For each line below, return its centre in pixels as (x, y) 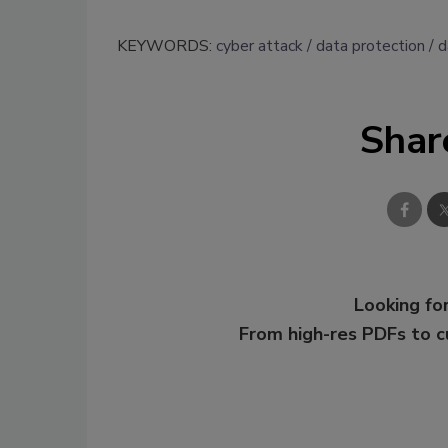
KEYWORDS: (166, 45)
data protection (370, 45)
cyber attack (259, 45)
